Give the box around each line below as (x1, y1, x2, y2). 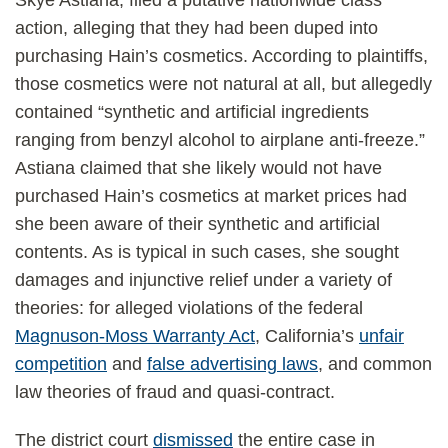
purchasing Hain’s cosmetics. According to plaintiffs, (15, 46, 428, 66)
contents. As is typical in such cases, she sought (15, 242, 399, 262)
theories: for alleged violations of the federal (15, 298, 363, 318)
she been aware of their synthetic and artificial (15, 214, 380, 234)
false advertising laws (147, 354, 318, 374)
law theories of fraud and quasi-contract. (15, 382, 335, 402)
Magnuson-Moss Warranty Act (15, 326, 255, 346)
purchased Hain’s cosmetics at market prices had (15, 186, 407, 206)
